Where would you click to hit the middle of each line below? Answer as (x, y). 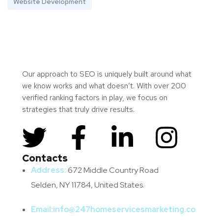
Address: (49, 170)
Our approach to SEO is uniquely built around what (107, 74)
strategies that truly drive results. (78, 110)
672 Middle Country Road (113, 170)
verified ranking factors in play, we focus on (95, 98)
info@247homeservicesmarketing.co (124, 210)
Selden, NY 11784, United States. (88, 185)
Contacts (45, 158)
